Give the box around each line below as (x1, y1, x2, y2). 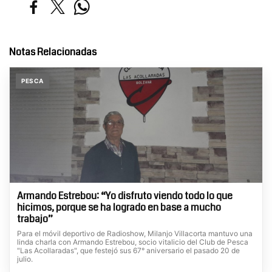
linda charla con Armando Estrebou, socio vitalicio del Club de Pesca (17, 237, 248, 246)
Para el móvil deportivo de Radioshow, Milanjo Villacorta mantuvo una (17, 229, 253, 238)
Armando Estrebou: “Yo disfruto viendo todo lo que (17, 189, 233, 203)
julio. (17, 254, 33, 263)
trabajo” (17, 212, 53, 226)
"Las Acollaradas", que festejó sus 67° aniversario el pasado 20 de (17, 246, 240, 255)
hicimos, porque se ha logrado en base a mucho (17, 200, 221, 214)
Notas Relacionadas (9, 45, 97, 59)
